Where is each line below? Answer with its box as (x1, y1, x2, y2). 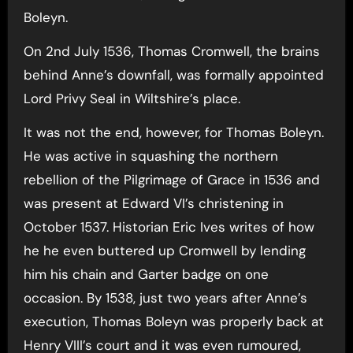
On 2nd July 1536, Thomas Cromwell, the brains (23, 42, 320, 60)
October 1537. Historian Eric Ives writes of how (23, 217, 314, 236)
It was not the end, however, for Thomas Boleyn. (23, 123, 324, 141)
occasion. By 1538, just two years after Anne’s (23, 288, 307, 307)
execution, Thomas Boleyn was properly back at (23, 312, 324, 330)
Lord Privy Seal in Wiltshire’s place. (23, 89, 240, 107)
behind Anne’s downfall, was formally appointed (23, 65, 324, 84)
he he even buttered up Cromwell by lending (23, 241, 306, 259)
